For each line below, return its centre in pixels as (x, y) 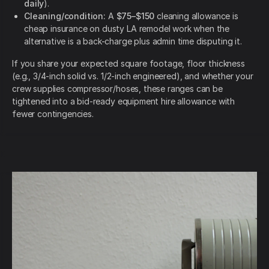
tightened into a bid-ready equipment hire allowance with (124, 101)
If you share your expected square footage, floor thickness (128, 64)
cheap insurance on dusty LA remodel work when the (127, 29)
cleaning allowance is (196, 16)
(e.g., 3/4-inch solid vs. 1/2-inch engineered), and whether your (133, 76)
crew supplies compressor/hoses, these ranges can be (117, 89)
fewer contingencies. (53, 114)
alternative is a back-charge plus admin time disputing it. (133, 41)
